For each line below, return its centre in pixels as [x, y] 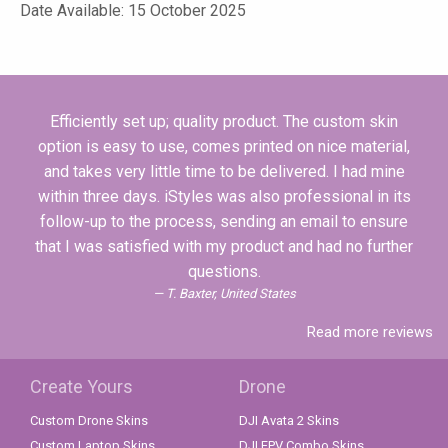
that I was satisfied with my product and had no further [224, 246]
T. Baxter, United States [230, 293]
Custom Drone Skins [89, 421]
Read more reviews [370, 332]
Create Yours [81, 387]
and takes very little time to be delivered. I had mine [224, 171]
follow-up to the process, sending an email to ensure [224, 221]
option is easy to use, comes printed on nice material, [224, 146]
